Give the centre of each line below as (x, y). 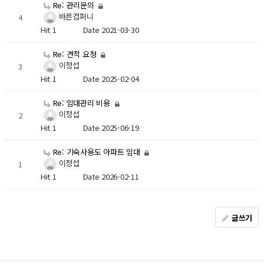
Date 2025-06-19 (111, 128)
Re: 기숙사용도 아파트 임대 (96, 152)
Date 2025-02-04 (111, 79)
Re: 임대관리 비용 (81, 103)
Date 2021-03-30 (111, 30)
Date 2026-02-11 (111, 177)
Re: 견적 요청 (75, 54)
